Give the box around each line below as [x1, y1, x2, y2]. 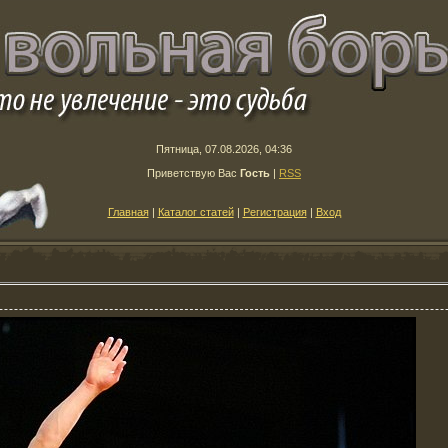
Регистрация [242, 206, 307, 218]
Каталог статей [157, 206, 234, 218]
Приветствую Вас [147, 167, 237, 179]
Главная [107, 206, 149, 218]
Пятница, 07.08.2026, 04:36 [156, 143, 292, 155]
